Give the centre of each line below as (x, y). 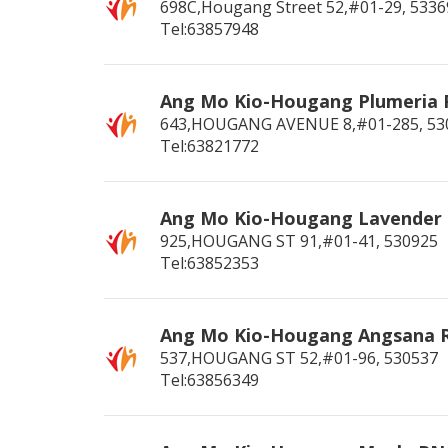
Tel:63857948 (210, 29)
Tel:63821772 (210, 146)
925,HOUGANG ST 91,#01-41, (270, 241)
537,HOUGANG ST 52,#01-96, (270, 358)
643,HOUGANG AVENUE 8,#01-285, (292, 124)
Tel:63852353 (210, 263)
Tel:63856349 (210, 380)
